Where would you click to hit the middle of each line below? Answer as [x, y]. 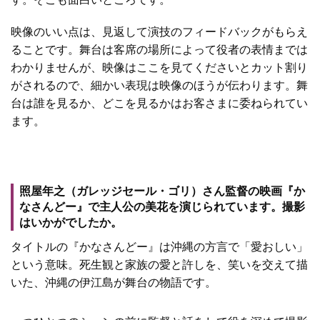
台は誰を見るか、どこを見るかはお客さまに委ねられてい [159, 103]
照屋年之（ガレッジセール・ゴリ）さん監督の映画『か [162, 191]
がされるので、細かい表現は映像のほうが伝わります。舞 [159, 85]
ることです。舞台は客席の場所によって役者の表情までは [159, 49]
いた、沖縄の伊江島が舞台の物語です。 [114, 282]
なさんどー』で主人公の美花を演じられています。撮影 [162, 206]
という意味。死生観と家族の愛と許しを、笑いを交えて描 [159, 264]
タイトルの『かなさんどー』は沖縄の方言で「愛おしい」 [159, 246]
